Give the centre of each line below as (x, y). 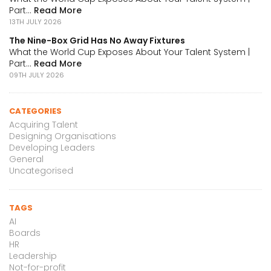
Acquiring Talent (44, 125)
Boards (25, 233)
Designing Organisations (63, 136)
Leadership (33, 256)
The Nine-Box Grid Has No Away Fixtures (97, 41)
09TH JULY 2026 (37, 75)
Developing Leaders (52, 148)
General (26, 159)
